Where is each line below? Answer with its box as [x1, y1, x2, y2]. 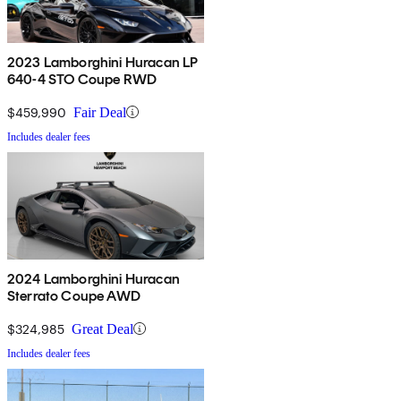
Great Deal [72, 320, 133, 337]
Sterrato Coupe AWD [7, 286, 141, 304]
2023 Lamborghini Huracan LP [7, 53, 199, 71]
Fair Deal [73, 104, 126, 120]
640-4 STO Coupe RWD [7, 70, 158, 88]
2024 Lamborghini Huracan [7, 269, 180, 287]
